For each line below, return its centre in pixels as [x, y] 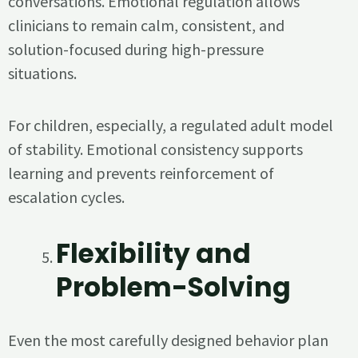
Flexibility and [154, 254]
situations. [42, 73]
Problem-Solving [174, 288]
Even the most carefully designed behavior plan [168, 340]
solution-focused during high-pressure [136, 49]
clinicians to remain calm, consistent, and [146, 25]
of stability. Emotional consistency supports [155, 149]
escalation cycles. [66, 197]
